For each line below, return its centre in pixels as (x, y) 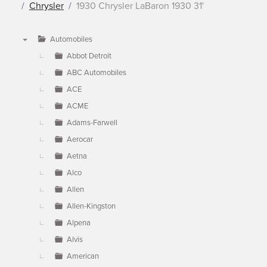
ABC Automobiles (97, 73)
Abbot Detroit (89, 56)
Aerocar (80, 139)
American (83, 256)
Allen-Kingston (91, 206)
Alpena (79, 223)
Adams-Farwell (92, 123)
